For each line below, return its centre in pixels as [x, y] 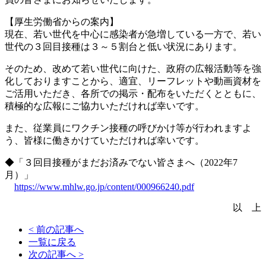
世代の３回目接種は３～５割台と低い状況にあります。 [123, 46]
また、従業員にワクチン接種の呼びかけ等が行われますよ [128, 128]
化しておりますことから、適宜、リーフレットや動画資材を [133, 81]
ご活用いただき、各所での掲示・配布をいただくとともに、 [133, 93]
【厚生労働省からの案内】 [62, 21]
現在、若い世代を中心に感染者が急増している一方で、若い [133, 34]
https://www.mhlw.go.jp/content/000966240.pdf [104, 186]
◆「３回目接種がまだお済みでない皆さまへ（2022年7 [121, 162]
